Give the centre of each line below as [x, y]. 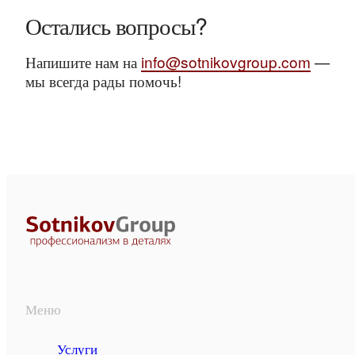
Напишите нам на [83, 61]
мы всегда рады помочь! [103, 80]
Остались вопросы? [116, 25]
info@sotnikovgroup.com [225, 61]
